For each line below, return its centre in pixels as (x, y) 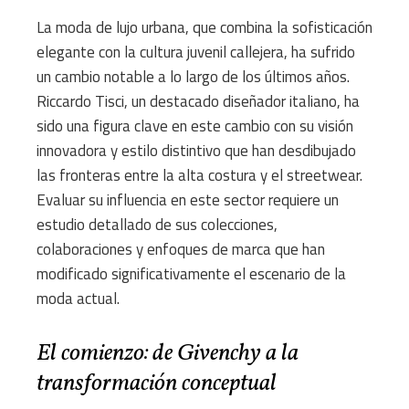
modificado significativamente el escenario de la (191, 274)
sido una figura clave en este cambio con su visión (195, 126)
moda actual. (78, 299)
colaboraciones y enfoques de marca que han (181, 250)
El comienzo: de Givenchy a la (168, 354)
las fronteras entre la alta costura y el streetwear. (199, 176)
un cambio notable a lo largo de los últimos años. (193, 77)
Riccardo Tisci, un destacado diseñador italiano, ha (198, 102)
